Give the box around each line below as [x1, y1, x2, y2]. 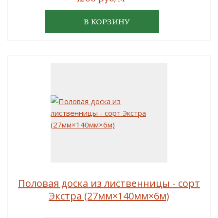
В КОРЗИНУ [83, 17, 130, 26]
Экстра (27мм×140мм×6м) [49, 189, 169, 202]
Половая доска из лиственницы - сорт [18, 177, 200, 190]
